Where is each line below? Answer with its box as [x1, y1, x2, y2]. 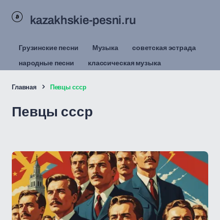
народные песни [19, 58, 75, 67]
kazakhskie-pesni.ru [30, 13, 136, 27]
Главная [12, 82, 37, 91]
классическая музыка [88, 58, 161, 67]
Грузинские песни [19, 43, 79, 52]
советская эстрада [132, 43, 196, 52]
